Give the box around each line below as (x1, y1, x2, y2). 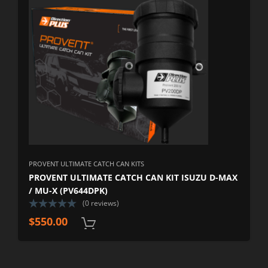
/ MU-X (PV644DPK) (29, 185, 108, 197)
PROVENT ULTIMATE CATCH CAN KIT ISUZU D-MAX (29, 172, 238, 184)
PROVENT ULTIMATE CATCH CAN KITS (29, 159, 145, 169)
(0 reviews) (83, 198, 120, 209)
